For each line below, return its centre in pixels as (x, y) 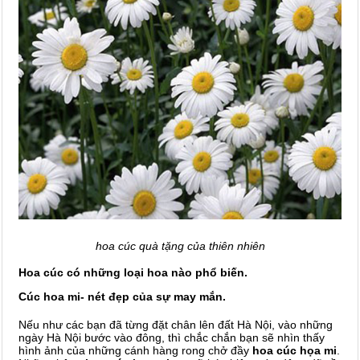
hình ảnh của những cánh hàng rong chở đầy (135, 350)
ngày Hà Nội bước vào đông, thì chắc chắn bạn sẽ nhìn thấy (172, 337)
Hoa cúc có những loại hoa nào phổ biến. (133, 272)
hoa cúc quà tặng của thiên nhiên (180, 245)
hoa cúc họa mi (295, 350)
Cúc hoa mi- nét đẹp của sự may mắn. (122, 296)
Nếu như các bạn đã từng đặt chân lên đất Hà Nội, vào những (176, 324)
